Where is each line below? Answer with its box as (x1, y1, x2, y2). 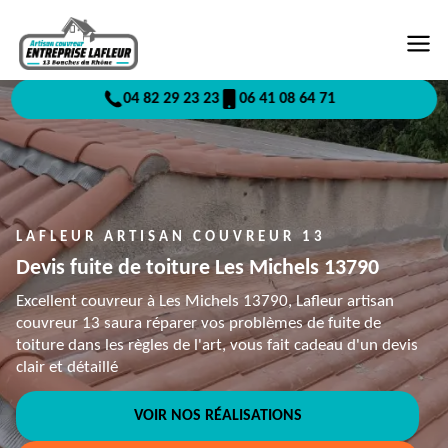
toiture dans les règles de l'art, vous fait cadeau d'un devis (16, 337, 418, 354)
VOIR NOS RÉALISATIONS (133, 408, 302, 424)
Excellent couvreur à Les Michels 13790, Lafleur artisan (16, 293, 394, 310)
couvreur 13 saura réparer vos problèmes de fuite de (16, 315, 381, 332)
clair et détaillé (16, 359, 118, 376)
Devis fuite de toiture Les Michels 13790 (16, 257, 379, 280)
